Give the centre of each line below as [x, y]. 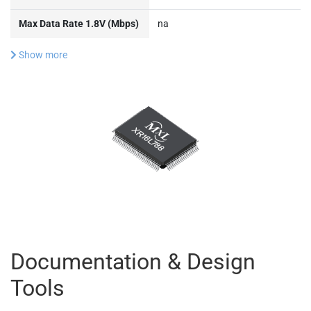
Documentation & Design [133, 262]
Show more [42, 55]
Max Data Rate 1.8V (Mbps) [79, 24]
